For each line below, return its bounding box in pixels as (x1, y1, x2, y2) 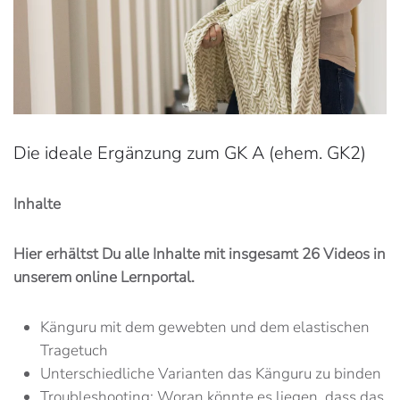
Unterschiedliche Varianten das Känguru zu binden (40, 362, 381, 384)
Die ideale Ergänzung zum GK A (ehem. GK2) (13, 140, 366, 165)
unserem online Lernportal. (13, 266, 195, 287)
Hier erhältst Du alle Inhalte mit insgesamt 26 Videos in (13, 243, 386, 264)
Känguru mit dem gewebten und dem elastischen (40, 316, 370, 337)
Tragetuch (40, 339, 108, 361)
